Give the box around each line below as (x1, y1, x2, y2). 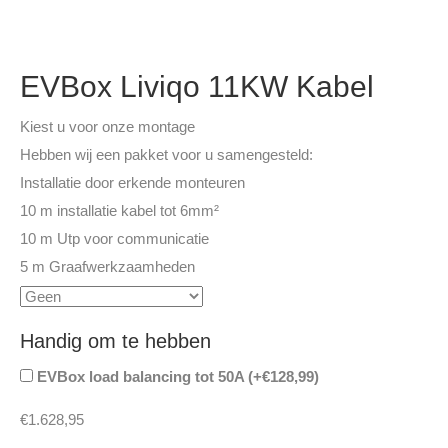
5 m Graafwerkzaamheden (20, 258, 195, 276)
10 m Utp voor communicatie (20, 230, 209, 248)
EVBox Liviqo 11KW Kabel (20, 70, 374, 104)
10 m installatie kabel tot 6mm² (20, 202, 219, 220)
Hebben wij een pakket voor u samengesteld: (20, 146, 313, 164)
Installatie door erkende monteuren (20, 174, 245, 192)
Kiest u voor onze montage (20, 118, 195, 136)
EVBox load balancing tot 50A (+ (37, 368, 262, 386)
